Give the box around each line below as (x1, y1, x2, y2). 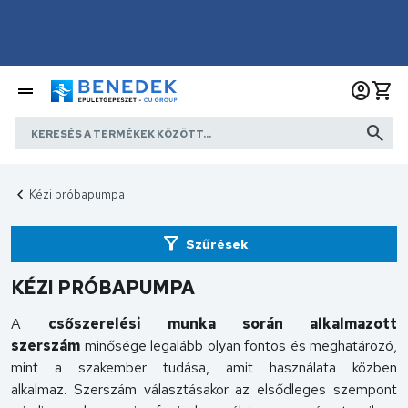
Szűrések (185, 235, 249, 252)
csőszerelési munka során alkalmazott (48, 314, 397, 333)
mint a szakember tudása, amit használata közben (11, 358, 397, 377)
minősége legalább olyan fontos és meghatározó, (80, 336, 397, 355)
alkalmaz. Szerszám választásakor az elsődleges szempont (11, 380, 397, 399)
